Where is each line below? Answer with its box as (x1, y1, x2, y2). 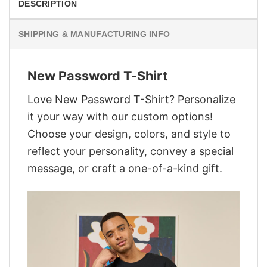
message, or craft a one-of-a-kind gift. (27, 162, 222, 175)
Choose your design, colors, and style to (27, 127, 231, 140)
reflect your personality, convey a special (27, 144, 234, 157)
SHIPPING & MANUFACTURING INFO (18, 29, 170, 39)
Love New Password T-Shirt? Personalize (27, 92, 235, 105)
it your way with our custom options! (27, 110, 213, 123)
